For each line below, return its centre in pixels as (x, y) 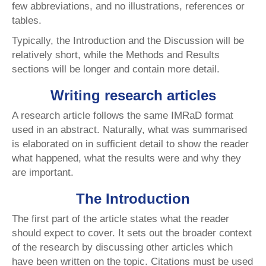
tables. (27, 21)
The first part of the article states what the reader (121, 219)
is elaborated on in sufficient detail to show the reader (130, 144)
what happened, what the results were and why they (126, 159)
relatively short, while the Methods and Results (116, 55)
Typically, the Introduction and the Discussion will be (128, 41)
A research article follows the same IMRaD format (123, 116)
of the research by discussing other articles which (122, 248)
